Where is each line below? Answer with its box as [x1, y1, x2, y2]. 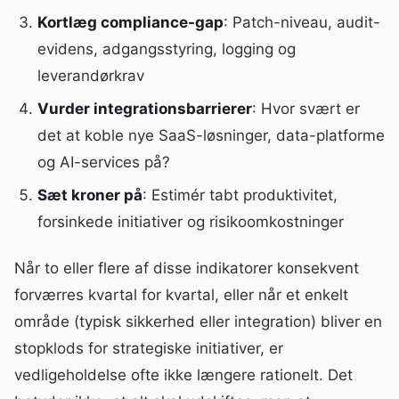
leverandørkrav [37, 66, 144, 85]
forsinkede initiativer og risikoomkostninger [37, 212, 344, 231]
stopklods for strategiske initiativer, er [14, 338, 283, 357]
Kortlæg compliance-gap [37, 12, 224, 31]
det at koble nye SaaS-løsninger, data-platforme [37, 126, 385, 144]
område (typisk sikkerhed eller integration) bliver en [14, 312, 382, 330]
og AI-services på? [37, 152, 170, 171]
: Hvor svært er [251, 99, 360, 118]
